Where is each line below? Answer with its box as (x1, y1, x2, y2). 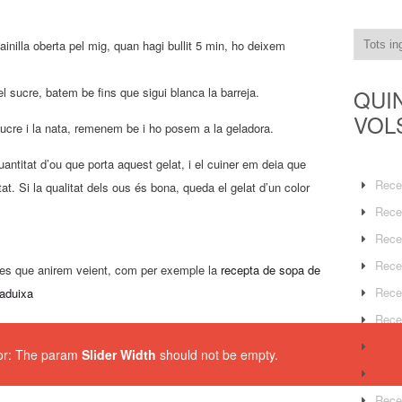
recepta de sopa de (221, 260, 320, 278)
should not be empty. (156, 345, 278, 363)
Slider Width (82, 345, 156, 363)
